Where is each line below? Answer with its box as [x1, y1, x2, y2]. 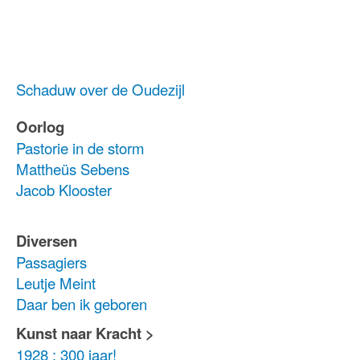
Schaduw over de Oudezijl [16, 79, 185, 100]
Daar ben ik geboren [16, 293, 147, 314]
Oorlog [16, 116, 64, 137]
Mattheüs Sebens [16, 158, 129, 179]
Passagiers [16, 252, 87, 272]
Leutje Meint [16, 272, 96, 293]
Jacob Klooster [16, 179, 112, 200]
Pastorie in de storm [16, 137, 145, 158]
